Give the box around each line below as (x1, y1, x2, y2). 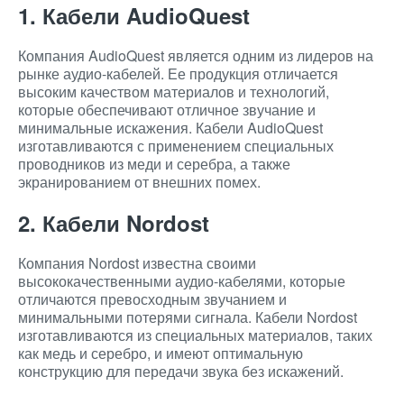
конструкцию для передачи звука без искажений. (18, 361, 344, 381)
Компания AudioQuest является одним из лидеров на (18, 45, 373, 66)
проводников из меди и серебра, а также (18, 153, 290, 174)
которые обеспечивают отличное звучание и (18, 99, 316, 120)
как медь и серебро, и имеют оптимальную (18, 343, 303, 363)
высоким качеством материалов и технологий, (18, 81, 329, 102)
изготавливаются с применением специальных (18, 135, 334, 156)
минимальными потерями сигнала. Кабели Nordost (18, 307, 357, 327)
